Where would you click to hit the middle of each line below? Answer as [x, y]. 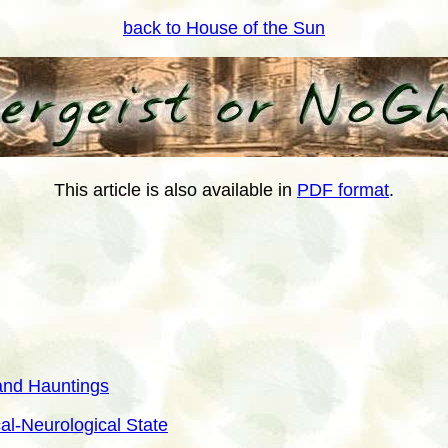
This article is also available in [175, 190]
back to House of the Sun [224, 28]
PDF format [343, 190]
